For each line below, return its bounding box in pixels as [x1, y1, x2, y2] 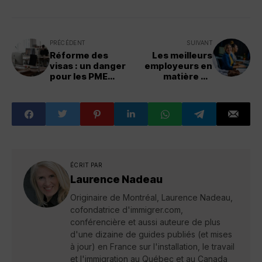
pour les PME [50, 71, 108, 82]
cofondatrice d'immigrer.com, [70, 205, 183, 215]
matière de [163, 71, 212, 82]
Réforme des [50, 50, 108, 61]
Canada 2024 [152, 92, 212, 104]
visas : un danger [50, 60, 126, 72]
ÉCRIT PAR [70, 161, 102, 169]
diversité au [158, 81, 212, 93]
